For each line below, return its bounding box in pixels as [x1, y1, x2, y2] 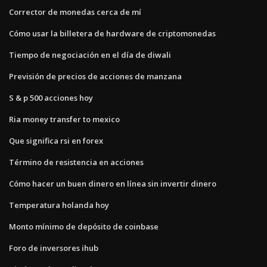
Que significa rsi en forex [9, 135, 103, 146]
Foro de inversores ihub [9, 242, 98, 253]
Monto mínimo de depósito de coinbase [9, 221, 159, 232]
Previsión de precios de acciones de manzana [9, 70, 182, 82]
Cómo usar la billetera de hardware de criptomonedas [9, 27, 216, 39]
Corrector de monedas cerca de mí [9, 6, 141, 17]
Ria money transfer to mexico [9, 113, 120, 125]
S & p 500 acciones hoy [9, 92, 93, 103]
